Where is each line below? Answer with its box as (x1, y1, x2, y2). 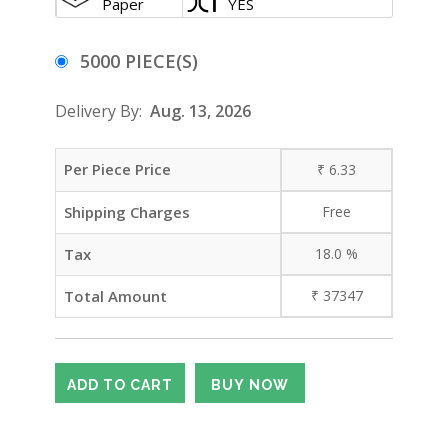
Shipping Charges (64, 202, 190, 222)
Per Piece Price (64, 159, 171, 179)
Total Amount (64, 286, 167, 306)
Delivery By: (55, 100, 150, 122)
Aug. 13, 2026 (150, 100, 251, 122)
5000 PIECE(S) (80, 49, 198, 73)
